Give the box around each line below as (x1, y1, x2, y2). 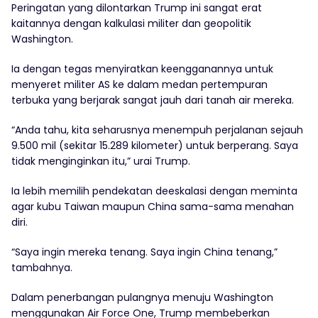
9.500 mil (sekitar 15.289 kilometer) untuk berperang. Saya (11, 138, 298, 153)
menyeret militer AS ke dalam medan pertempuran (11, 77, 268, 92)
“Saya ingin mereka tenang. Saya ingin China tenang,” (11, 245, 278, 260)
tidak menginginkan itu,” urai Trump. (11, 154, 190, 169)
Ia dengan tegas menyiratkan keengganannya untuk (11, 62, 273, 77)
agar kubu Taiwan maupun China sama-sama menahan (11, 199, 294, 214)
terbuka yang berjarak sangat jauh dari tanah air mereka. (11, 93, 294, 108)
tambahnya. (11, 261, 72, 275)
